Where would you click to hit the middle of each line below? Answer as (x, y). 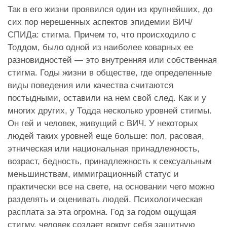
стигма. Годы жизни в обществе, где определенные (110, 72)
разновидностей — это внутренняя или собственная (112, 60)
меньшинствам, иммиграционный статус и (93, 174)
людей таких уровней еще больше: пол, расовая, (106, 136)
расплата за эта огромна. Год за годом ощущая (102, 212)
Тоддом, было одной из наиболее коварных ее (100, 47)
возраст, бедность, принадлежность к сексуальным (110, 161)
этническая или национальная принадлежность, (104, 148)
